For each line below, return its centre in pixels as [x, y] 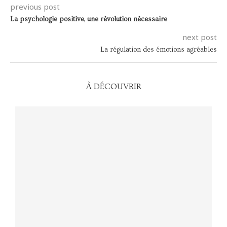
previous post [35, 7]
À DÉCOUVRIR [113, 87]
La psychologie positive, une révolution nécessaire [89, 20]
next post [200, 37]
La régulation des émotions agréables [159, 50]
